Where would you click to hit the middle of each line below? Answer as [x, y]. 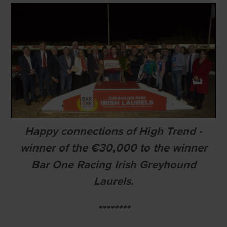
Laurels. [113, 182]
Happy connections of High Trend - [113, 131]
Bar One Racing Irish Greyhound [113, 165]
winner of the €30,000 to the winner [113, 148]
